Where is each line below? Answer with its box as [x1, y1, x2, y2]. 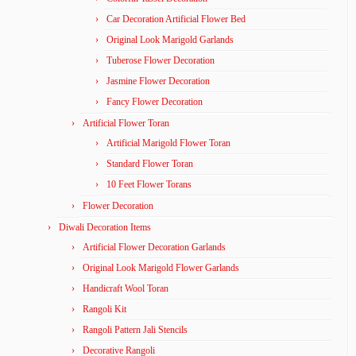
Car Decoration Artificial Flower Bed [106, 14, 246, 25]
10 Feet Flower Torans [106, 179, 192, 191]
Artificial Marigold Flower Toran [106, 137, 230, 149]
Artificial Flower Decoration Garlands [83, 242, 226, 253]
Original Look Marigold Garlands [106, 34, 234, 46]
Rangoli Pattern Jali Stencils [83, 324, 188, 336]
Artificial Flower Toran [83, 118, 169, 130]
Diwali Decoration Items [59, 222, 151, 234]
